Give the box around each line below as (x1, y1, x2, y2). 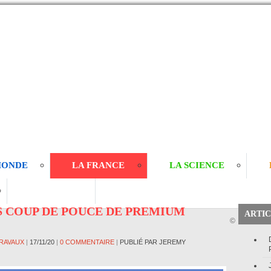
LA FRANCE (72, 160, 125, 170)
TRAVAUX (29, 186, 73, 195)
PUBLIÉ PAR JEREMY (120, 238, 186, 246)
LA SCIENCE (169, 160, 225, 170)
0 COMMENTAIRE (60, 238, 114, 246)
